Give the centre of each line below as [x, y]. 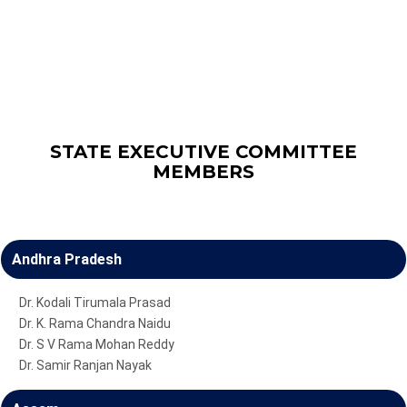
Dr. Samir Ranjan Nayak [85, 365]
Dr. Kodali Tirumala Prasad [95, 302]
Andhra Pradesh [67, 259]
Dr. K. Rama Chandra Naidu [95, 323]
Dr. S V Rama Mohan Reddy [97, 344]
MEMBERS [203, 171]
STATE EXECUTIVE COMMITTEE [203, 151]
